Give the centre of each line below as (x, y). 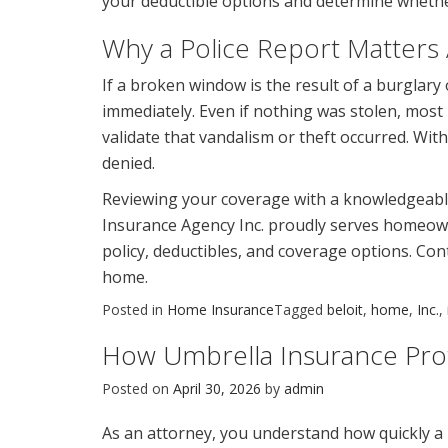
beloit (345, 309)
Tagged (300, 309)
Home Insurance (220, 309)
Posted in (134, 309)
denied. (128, 162)
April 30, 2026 (217, 388)
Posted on (137, 388)
